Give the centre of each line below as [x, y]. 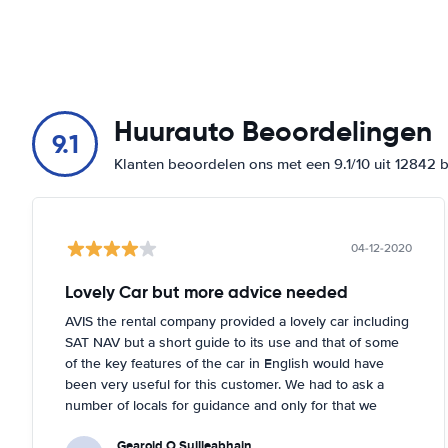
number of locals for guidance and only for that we [221, 405]
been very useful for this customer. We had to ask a [224, 384]
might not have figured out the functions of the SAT [223, 426]
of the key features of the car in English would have [224, 363]
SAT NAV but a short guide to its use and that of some [232, 342]
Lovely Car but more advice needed [206, 292]
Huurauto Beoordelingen [273, 131]
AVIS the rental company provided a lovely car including [237, 321]
